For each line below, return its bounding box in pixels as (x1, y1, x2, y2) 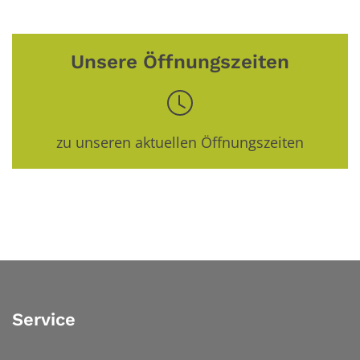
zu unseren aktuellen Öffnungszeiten (56, 133, 304, 153)
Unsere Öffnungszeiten (71, 50, 289, 74)
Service (12, 309, 76, 330)
